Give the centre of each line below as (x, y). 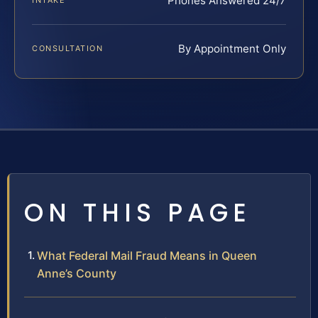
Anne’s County (77, 274)
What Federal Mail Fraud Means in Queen (147, 256)
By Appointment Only (232, 49)
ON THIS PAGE (138, 213)
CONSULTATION (68, 49)
